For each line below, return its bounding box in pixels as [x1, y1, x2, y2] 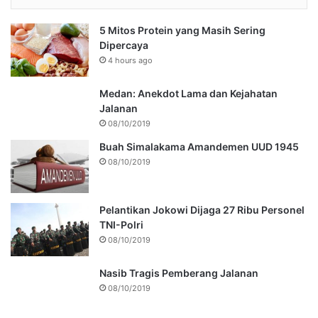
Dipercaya [99, 38, 148, 51]
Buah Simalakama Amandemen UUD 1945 [99, 140, 299, 153]
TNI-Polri [99, 218, 143, 231]
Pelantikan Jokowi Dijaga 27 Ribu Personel [99, 203, 305, 216]
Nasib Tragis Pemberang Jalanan [99, 266, 258, 279]
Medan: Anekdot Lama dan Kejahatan [99, 87, 278, 99]
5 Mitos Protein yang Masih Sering [99, 23, 265, 36]
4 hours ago [108, 55, 153, 65]
